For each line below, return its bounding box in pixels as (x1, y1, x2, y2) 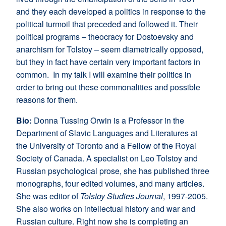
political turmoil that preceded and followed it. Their (16, 18, 198, 30)
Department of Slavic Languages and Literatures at (16, 127, 197, 139)
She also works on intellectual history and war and (16, 203, 195, 215)
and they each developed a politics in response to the (16, 6, 206, 18)
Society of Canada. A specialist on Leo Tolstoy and (16, 152, 198, 164)
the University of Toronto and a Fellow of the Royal (16, 140, 196, 152)
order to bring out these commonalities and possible (16, 81, 200, 93)
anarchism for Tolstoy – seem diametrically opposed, (16, 43, 203, 55)
